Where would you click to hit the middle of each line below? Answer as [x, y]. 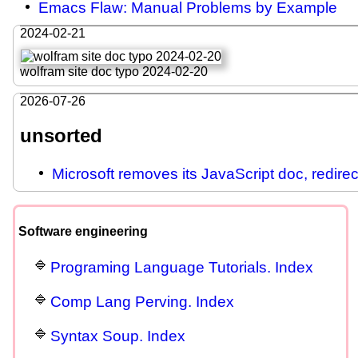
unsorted [61, 136]
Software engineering [83, 232]
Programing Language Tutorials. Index [182, 267]
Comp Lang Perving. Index [142, 301]
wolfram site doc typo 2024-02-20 [114, 72]
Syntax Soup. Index [118, 336]
